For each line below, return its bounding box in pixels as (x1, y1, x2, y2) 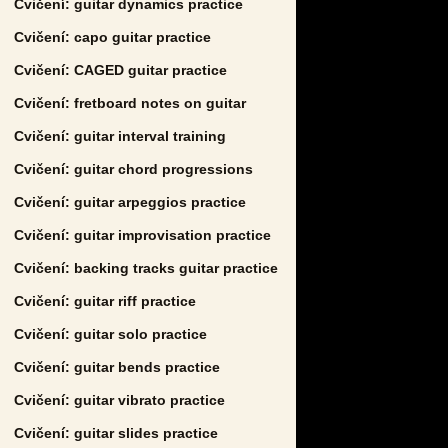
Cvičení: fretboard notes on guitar (14, 94, 246, 111)
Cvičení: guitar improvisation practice (14, 226, 271, 243)
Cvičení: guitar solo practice (14, 325, 207, 342)
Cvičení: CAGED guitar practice (14, 61, 227, 78)
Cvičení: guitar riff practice (14, 292, 196, 309)
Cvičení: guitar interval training (14, 127, 226, 144)
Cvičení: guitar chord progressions (14, 160, 253, 177)
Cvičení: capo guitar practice (14, 28, 211, 45)
